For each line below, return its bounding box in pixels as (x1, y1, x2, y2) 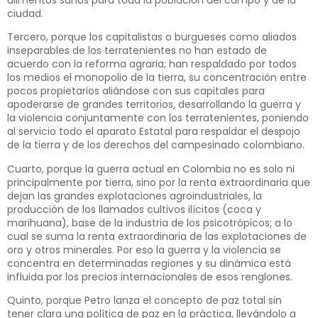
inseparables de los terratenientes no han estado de (7, 43, 267, 58)
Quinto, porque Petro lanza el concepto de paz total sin (7, 292, 282, 307)
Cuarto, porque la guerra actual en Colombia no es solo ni (7, 161, 295, 176)
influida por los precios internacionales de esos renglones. (7, 269, 292, 284)
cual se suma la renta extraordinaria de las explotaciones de (7, 229, 307, 243)
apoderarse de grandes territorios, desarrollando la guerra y (7, 97, 301, 112)
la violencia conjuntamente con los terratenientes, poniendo (7, 111, 309, 126)
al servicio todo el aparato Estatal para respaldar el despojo (7, 124, 300, 139)
